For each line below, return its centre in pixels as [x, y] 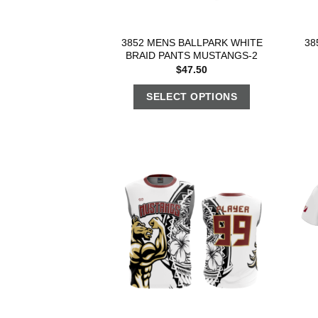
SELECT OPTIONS [192, 96]
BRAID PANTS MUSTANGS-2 [192, 55]
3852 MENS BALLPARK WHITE [192, 42]
